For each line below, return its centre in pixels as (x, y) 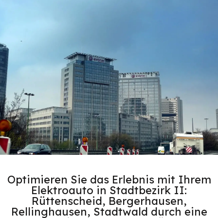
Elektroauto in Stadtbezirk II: (109, 190)
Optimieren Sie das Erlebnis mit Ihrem (109, 179)
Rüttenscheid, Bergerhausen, (109, 201)
